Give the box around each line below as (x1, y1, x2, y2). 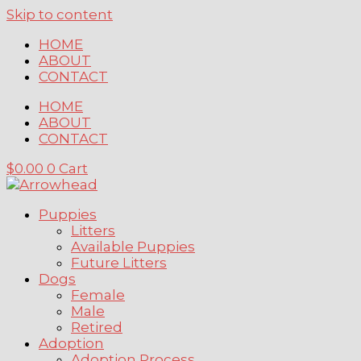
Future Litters (71, 255, 167, 271)
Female (71, 287, 125, 303)
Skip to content (6, 6, 113, 23)
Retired (71, 319, 122, 335)
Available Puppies (71, 239, 195, 255)
